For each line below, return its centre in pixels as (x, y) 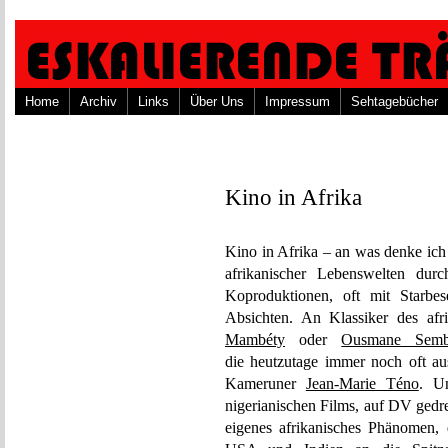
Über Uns (217, 101)
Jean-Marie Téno (362, 383)
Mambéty (255, 339)
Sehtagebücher (394, 101)
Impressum (297, 101)
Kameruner (265, 383)
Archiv (98, 101)
